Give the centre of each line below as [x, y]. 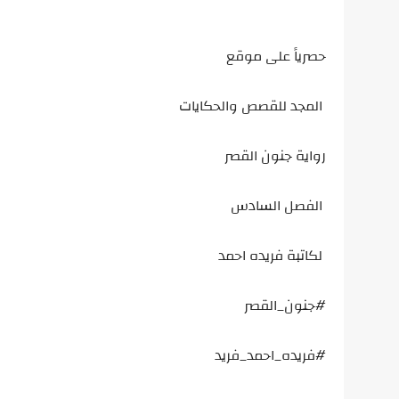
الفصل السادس [278, 206]
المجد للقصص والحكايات [251, 106]
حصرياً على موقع [276, 56]
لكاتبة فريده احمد [270, 256]
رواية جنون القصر [275, 156]
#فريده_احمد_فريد [270, 355]
